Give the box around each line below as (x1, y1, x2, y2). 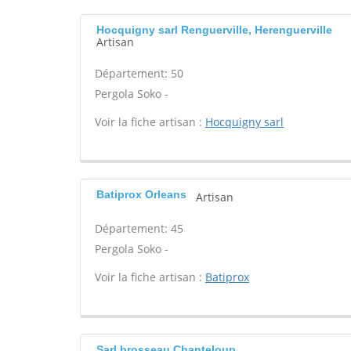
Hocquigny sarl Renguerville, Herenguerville (96, 24, 332, 36)
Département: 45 (95, 221, 183, 236)
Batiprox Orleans (96, 188, 186, 201)
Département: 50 (95, 66, 183, 81)
